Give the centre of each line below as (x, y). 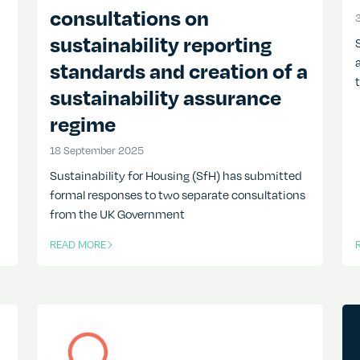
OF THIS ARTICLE (88, 252)
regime (82, 124)
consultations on (129, 18)
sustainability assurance (165, 97)
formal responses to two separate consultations (177, 195)
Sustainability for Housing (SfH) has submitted (176, 176)
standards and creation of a (178, 71)
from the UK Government (117, 214)
